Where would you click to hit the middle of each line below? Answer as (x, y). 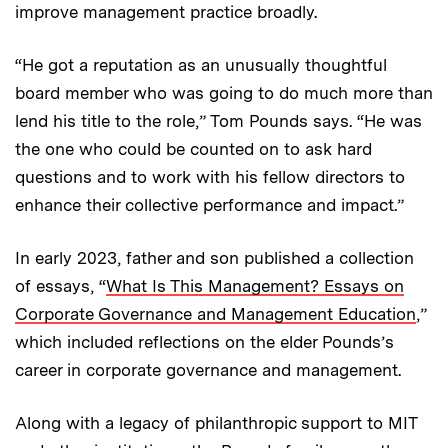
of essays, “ (60, 286)
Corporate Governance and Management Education (215, 314)
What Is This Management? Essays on (255, 286)
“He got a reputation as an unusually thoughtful (201, 65)
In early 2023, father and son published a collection (214, 258)
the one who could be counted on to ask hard (193, 149)
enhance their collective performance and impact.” (209, 205)
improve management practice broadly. (166, 12)
